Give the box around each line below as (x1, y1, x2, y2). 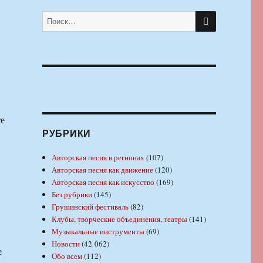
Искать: (41, 11, 67, 22)
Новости (52, 238, 80, 249)
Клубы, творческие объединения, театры (52, 213, 188, 224)
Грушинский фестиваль (52, 201, 129, 212)
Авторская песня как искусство (52, 176, 155, 187)
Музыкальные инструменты (52, 225, 145, 237)
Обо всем (52, 250, 83, 261)
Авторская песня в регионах (52, 151, 145, 163)
